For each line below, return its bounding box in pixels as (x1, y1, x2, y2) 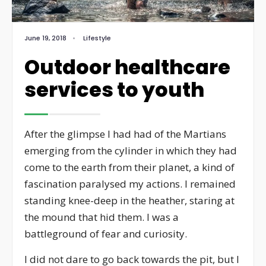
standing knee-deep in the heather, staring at (24, 194, 235, 208)
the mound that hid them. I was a (24, 210, 179, 224)
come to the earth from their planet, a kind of (24, 160, 235, 175)
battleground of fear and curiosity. (24, 227, 187, 241)
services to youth (24, 76, 204, 104)
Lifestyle (83, 33, 111, 43)
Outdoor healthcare (24, 53, 230, 82)
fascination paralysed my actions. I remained (24, 177, 236, 191)
